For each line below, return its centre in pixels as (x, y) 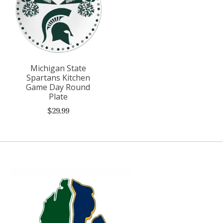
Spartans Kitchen (58, 78)
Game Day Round (58, 87)
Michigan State (58, 68)
